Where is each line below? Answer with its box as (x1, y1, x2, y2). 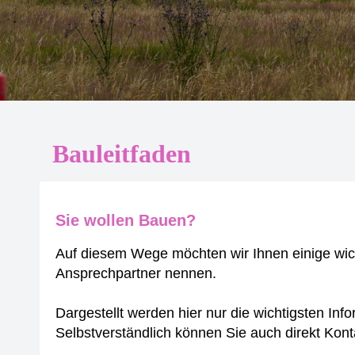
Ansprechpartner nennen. (55, 265, 216, 281)
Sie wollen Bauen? (55, 212, 196, 229)
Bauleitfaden (52, 139, 191, 168)
